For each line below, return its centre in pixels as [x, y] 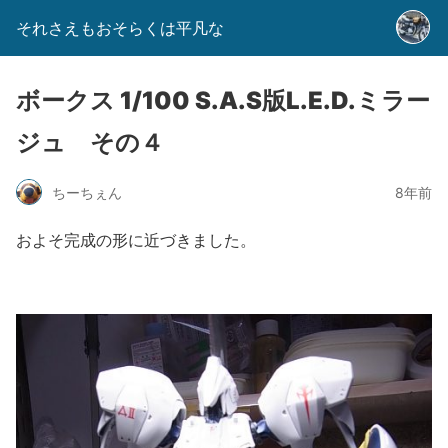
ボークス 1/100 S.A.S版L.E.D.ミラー [223, 100]
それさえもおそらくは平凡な [120, 28]
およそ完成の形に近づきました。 [136, 239]
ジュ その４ [90, 142]
